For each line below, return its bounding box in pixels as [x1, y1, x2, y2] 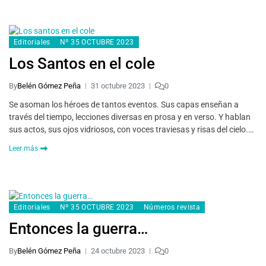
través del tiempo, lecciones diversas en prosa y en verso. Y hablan [9, 112, 251, 122]
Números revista [143, 203, 201, 211]
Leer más [9, 144, 38, 153]
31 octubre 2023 [91, 81, 145, 90]
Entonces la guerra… [9, 220, 148, 237]
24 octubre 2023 [91, 246, 145, 255]
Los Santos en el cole [9, 55, 155, 72]
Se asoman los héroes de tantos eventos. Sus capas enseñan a [9, 100, 239, 109]
